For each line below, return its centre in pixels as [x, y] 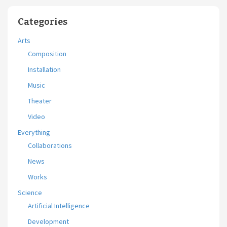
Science [30, 193]
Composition [47, 54]
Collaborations [50, 146]
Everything [34, 133]
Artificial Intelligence [59, 206]
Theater [40, 101]
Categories [43, 22]
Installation [44, 70]
